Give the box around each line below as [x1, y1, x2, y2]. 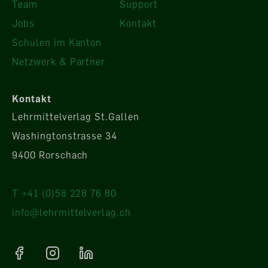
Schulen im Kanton [12, 36, 102, 49]
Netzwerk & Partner [12, 56, 106, 68]
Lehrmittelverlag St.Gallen [12, 111, 139, 123]
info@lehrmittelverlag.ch [12, 206, 132, 219]
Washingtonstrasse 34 [12, 130, 118, 142]
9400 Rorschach [12, 149, 89, 162]
